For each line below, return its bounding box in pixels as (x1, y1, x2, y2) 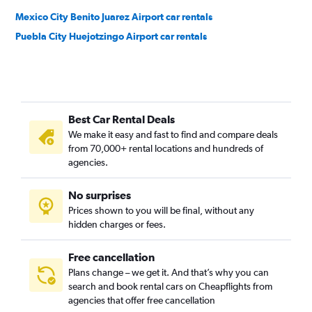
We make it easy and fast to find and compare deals (68, 129, 278, 140)
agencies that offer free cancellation (68, 295, 215, 306)
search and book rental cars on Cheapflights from (68, 281, 272, 292)
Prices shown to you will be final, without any (68, 205, 254, 216)
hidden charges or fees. (68, 219, 166, 230)
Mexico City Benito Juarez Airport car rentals (15, 11, 212, 22)
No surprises (68, 189, 131, 201)
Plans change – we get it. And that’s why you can (68, 267, 269, 278)
